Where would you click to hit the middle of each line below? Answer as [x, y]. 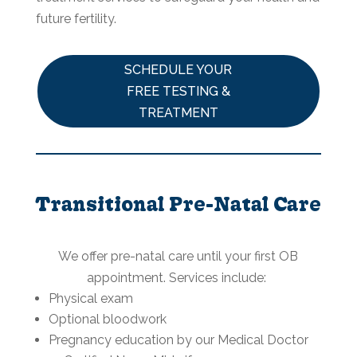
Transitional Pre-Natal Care [178, 203]
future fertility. [76, 19]
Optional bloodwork [107, 319]
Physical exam [90, 298]
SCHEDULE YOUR [178, 69]
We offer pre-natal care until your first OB [178, 256]
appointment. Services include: [178, 277]
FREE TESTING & [178, 91]
